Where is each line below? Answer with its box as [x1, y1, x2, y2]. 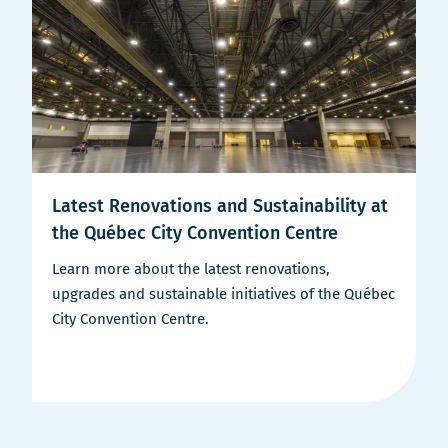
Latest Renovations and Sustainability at [52, 194, 388, 217]
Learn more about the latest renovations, [52, 259, 330, 278]
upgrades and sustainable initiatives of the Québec [52, 284, 395, 303]
